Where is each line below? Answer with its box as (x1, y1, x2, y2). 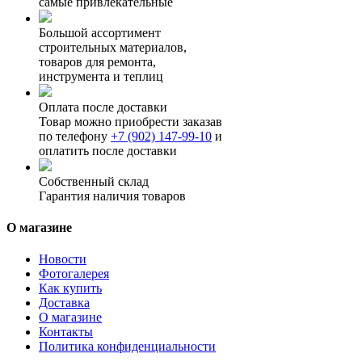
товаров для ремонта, (39, 54, 156, 69)
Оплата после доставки (39, 99, 167, 114)
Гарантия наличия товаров (39, 188, 186, 203)
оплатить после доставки (39, 143, 177, 158)
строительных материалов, (39, 40, 187, 54)
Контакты (39, 325, 93, 339)
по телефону (39, 128, 111, 143)
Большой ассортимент (39, 25, 161, 40)
